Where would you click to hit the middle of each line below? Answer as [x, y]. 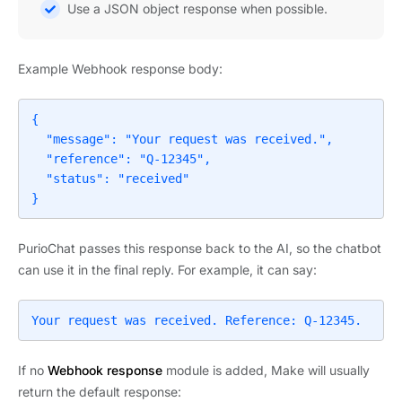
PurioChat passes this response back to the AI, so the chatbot [200, 249]
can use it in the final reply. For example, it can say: [167, 270]
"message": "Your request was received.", [39, 139]
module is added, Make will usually [266, 371]
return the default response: [100, 392]
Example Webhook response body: [120, 68]
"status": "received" [39, 178]
